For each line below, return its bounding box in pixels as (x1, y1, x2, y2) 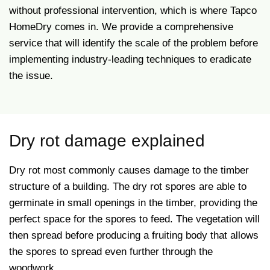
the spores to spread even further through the (9, 246, 213, 257)
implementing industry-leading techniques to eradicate (9, 54, 251, 65)
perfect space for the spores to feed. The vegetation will (9, 213, 260, 225)
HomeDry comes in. (9, 21, 102, 33)
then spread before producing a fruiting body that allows (9, 230, 259, 241)
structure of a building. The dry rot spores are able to (9, 181, 246, 192)
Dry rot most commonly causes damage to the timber (9, 165, 249, 176)
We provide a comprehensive (102, 21, 233, 33)
